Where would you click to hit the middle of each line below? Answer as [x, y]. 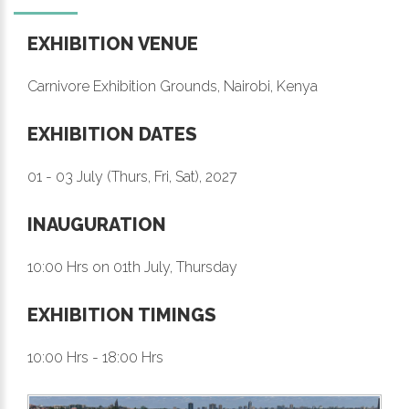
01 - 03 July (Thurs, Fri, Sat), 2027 [132, 177]
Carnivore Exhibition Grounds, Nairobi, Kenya [173, 87]
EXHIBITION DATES [112, 135]
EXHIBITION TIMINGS [122, 315]
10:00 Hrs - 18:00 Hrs [95, 358]
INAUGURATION [97, 225]
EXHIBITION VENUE [113, 44]
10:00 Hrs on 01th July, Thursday [132, 267]
